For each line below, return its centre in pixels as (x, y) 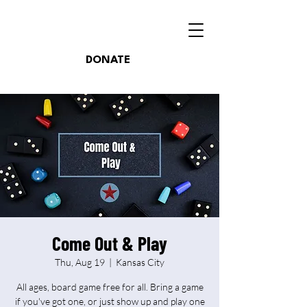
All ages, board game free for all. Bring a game (110, 287)
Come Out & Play (110, 243)
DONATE (108, 60)
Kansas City (140, 262)
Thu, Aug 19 (80, 262)
